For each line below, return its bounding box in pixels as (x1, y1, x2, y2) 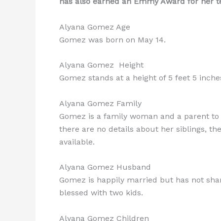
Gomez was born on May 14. (59, 35, 166, 44)
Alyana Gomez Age (59, 22, 130, 32)
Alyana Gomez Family (59, 98, 142, 108)
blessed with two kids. (59, 188, 143, 198)
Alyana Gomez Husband (59, 162, 151, 172)
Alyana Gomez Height (59, 60, 144, 70)
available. (59, 137, 95, 147)
